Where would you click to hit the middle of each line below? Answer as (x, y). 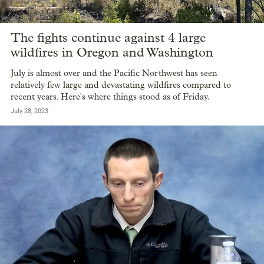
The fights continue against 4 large (108, 37)
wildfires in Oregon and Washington (112, 52)
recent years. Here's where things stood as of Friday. (110, 97)
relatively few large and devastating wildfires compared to (121, 85)
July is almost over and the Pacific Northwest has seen (114, 73)
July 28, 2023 (29, 111)
